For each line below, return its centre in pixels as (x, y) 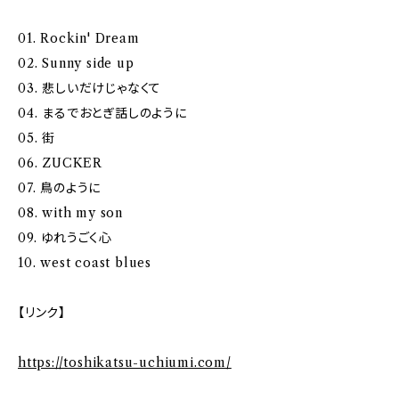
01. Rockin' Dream (79, 38)
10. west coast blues (85, 263)
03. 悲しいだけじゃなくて (90, 88)
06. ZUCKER (60, 163)
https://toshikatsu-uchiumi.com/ (125, 362)
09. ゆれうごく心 (65, 238)
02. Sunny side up (76, 63)
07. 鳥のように (60, 188)
